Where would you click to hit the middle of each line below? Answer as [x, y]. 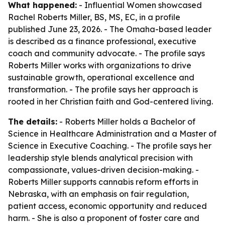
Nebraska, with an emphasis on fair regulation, [98, 194]
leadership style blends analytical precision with [100, 158]
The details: [33, 122]
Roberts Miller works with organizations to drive [100, 65]
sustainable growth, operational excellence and [101, 77]
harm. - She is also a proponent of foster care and [104, 218]
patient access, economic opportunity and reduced [107, 206]
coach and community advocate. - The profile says [106, 53]
